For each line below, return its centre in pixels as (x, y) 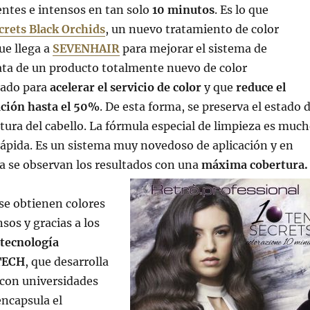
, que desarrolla (66, 262)
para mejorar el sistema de (193, 49)
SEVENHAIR (86, 49)
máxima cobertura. (254, 165)
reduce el (261, 88)
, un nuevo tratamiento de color (192, 29)
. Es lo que (241, 10)
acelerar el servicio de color (125, 88)
